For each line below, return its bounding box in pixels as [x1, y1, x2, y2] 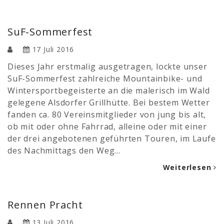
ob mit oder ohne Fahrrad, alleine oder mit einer [7, 120, 207, 132]
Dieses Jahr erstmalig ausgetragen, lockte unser [7, 60, 207, 72]
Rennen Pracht [7, 197, 83, 211]
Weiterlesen [162, 162, 214, 172]
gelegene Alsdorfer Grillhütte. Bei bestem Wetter [7, 96, 210, 108]
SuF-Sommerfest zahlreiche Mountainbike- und [7, 72, 202, 84]
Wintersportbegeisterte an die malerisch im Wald [7, 84, 210, 96]
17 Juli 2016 [32, 44, 74, 54]
